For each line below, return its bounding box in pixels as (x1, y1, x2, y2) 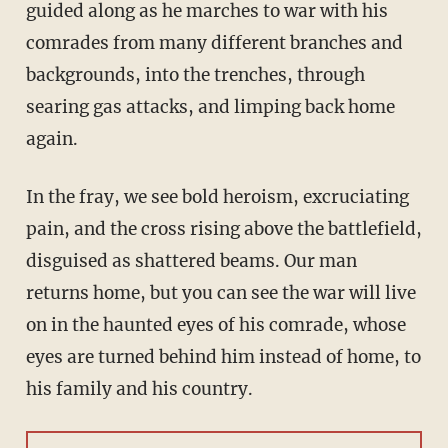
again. (25, 128, 78, 151)
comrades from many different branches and (25, 32, 403, 55)
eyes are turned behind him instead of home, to (25, 346, 421, 369)
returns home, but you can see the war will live (25, 282, 416, 305)
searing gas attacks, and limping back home (25, 96, 395, 119)
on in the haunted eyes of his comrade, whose (25, 314, 406, 337)
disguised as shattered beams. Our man (25, 250, 357, 273)
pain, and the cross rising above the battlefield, (25, 218, 422, 241)
